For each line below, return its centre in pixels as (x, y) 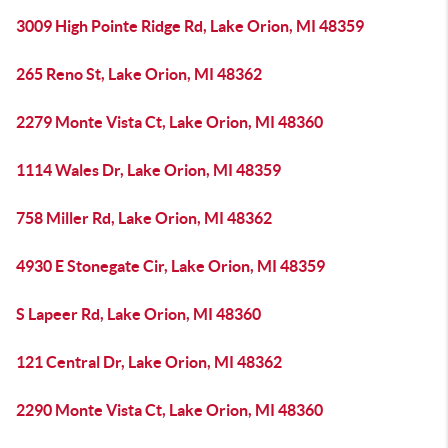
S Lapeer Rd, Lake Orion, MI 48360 (138, 314)
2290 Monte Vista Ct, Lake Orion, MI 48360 (169, 410)
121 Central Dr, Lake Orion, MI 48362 (149, 362)
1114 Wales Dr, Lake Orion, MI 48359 (148, 170)
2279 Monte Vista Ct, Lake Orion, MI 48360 (169, 122)
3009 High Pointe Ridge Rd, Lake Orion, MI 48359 (190, 26)
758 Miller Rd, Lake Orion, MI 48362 (144, 218)
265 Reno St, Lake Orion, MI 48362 (139, 74)
